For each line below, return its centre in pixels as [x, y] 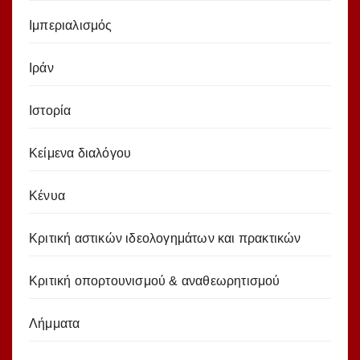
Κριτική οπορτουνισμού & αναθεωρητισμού [155, 280]
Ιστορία [50, 110]
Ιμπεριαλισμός [71, 25]
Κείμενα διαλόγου [80, 153]
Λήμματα [55, 323]
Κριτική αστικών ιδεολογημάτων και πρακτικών [165, 238]
